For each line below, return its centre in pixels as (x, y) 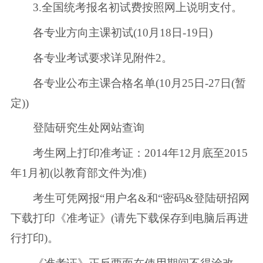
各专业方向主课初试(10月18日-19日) (111, 32)
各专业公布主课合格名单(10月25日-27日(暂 (128, 83)
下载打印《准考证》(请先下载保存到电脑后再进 (129, 218)
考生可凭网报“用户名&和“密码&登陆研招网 (130, 198)
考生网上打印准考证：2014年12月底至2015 (129, 153)
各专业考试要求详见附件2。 (91, 58)
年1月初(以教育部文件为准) (78, 173)
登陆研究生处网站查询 (77, 128)
